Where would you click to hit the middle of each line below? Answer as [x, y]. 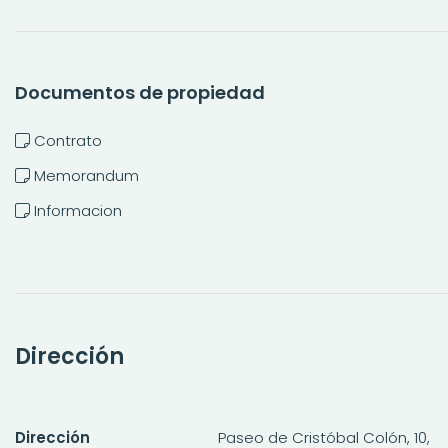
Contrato [68, 140]
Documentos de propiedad [140, 92]
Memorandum [86, 175]
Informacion [78, 210]
